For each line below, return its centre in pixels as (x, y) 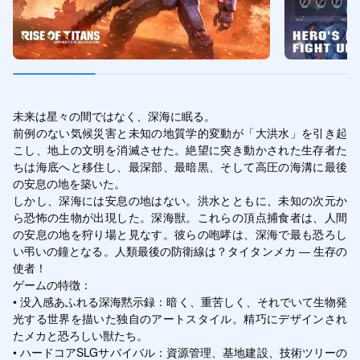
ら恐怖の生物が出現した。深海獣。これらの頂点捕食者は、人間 (180, 217)
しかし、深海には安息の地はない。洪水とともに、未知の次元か (180, 200)
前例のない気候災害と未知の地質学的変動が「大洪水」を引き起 (180, 132)
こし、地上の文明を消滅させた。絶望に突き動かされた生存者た (180, 149)
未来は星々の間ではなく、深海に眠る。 (114, 115)
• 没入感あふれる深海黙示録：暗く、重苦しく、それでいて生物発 (180, 301)
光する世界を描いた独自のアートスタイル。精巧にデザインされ (180, 318)
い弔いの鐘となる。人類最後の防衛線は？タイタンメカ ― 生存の (180, 250)
